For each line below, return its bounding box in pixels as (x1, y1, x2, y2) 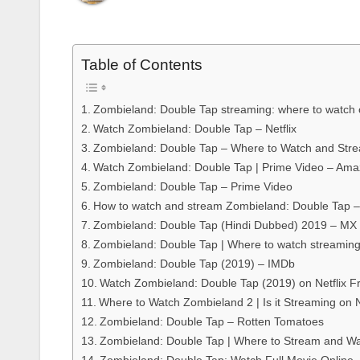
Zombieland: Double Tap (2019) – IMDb (92, 257, 295, 271)
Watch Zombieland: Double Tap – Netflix (92, 122, 297, 136)
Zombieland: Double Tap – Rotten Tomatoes (99, 315, 324, 329)
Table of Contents (81, 56, 202, 74)
